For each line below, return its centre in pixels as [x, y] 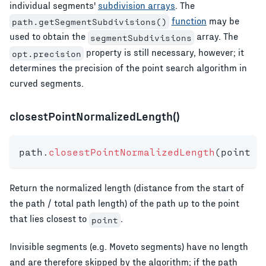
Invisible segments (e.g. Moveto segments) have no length [129, 246]
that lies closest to [49, 218]
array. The [216, 36]
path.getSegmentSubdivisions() [89, 22]
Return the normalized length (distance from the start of [127, 188]
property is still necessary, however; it [164, 52]
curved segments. [47, 83]
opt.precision [46, 53]
